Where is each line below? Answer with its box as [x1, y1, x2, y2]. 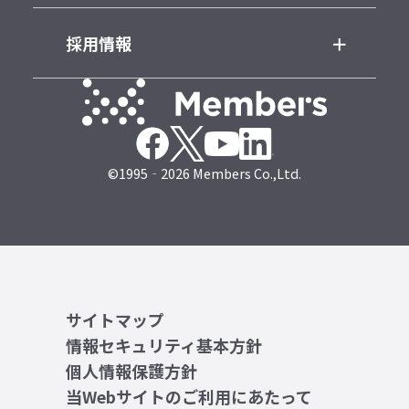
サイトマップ [65, 307, 164, 331]
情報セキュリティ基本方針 [65, 332, 262, 357]
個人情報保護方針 [65, 358, 197, 383]
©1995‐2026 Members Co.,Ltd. [108, 163, 301, 183]
